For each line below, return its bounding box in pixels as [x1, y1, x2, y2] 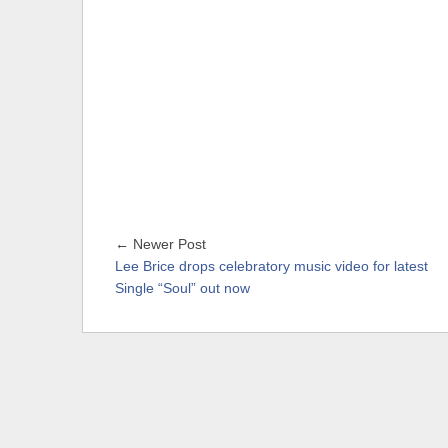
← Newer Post [115, 237, 206, 253]
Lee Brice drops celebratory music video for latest [115, 259, 428, 275]
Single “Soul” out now [115, 281, 250, 297]
